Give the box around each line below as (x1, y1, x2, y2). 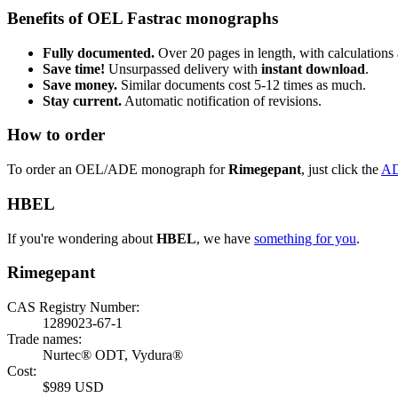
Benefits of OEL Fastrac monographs (7, 8, 278, 28)
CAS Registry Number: (7, 298, 139, 314)
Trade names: (7, 330, 82, 346)
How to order (7, 125, 105, 145)
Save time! (43, 60, 105, 76)
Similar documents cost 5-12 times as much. (117, 76, 366, 92)
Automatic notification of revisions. (122, 92, 322, 108)
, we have (196, 230, 254, 246)
